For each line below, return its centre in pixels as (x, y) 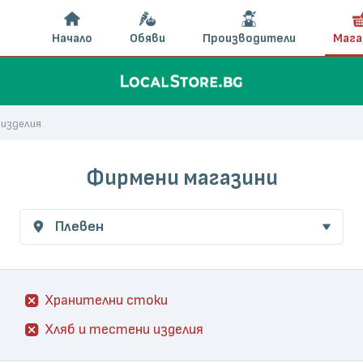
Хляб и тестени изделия (124, 329)
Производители (249, 38)
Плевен (79, 226)
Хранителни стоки (106, 300)
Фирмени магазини (181, 178)
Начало (72, 38)
